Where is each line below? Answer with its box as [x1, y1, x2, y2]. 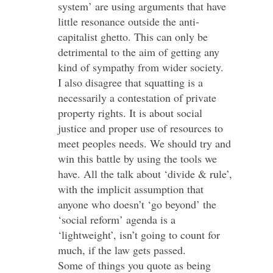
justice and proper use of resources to [57, 121, 223, 135]
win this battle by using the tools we [57, 151, 217, 166]
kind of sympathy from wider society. [57, 60, 224, 74]
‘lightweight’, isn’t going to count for [57, 227, 220, 242]
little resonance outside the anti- [57, 14, 199, 29]
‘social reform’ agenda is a [57, 212, 175, 227]
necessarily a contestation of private [57, 90, 216, 105]
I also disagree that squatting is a [57, 75, 203, 90]
